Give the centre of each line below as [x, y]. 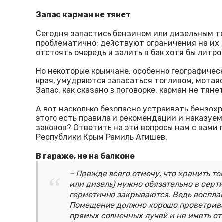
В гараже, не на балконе [85, 156]
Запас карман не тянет [83, 15]
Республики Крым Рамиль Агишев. [101, 137]
